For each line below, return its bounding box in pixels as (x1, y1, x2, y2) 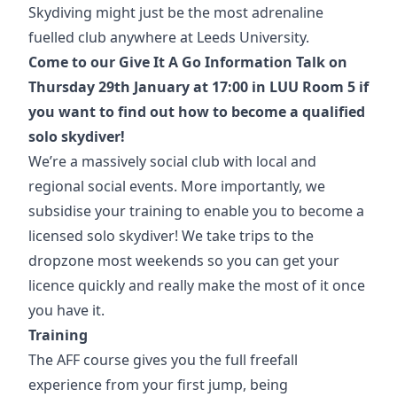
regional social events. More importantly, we (28, 176, 325, 196)
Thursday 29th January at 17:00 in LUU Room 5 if (28, 77, 369, 97)
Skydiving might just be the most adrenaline (28, 3, 323, 22)
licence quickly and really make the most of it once (28, 276, 365, 295)
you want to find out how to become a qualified (28, 102, 365, 121)
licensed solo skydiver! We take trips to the (28, 226, 314, 245)
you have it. (28, 300, 105, 320)
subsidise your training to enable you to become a (28, 201, 364, 221)
